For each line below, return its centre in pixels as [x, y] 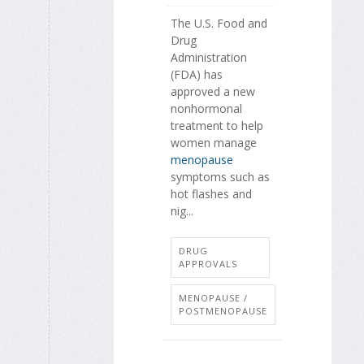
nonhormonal [206, 109]
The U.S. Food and [219, 24]
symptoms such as [220, 177]
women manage [214, 143]
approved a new [213, 92]
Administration [209, 58]
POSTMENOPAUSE [223, 310]
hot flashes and [211, 194]
